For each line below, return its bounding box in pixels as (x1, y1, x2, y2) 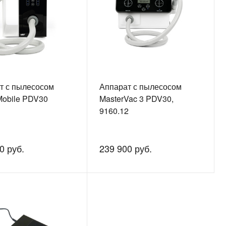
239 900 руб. (99, 142, 152, 155)
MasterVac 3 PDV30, (99, 93, 174, 105)
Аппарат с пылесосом (99, 81, 182, 93)
